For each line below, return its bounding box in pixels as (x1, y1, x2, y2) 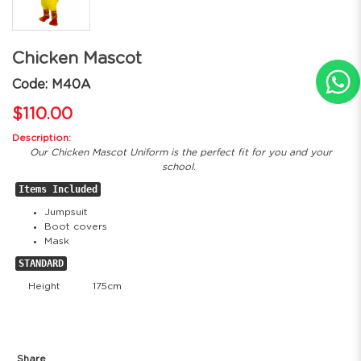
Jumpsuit (44, 207, 88, 218)
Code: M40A (12, 78, 91, 92)
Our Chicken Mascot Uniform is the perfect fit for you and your (29, 147, 332, 158)
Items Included (19, 184, 98, 196)
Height (12, 281, 77, 292)
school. (162, 162, 199, 172)
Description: (12, 133, 71, 143)
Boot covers (44, 222, 107, 232)
